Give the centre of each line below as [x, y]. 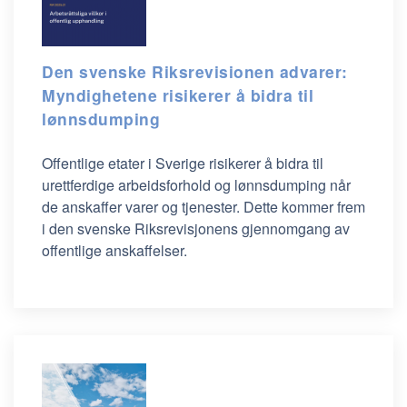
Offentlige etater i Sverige [125, 163]
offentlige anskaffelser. [114, 250]
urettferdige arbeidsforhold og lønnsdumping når [196, 185]
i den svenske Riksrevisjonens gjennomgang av [196, 228]
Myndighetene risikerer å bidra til [178, 95]
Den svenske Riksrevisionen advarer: [195, 71]
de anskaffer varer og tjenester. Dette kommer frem [203, 207]
